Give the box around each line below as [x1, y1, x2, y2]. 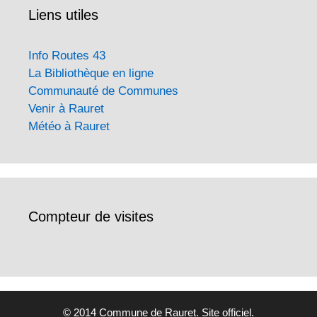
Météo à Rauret [28, 119, 110, 133]
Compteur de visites [28, 208, 154, 224]
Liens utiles [28, 6, 98, 23]
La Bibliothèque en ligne [28, 66, 154, 80]
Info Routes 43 [28, 48, 105, 62]
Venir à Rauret [28, 101, 104, 115]
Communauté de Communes [28, 83, 178, 98]
